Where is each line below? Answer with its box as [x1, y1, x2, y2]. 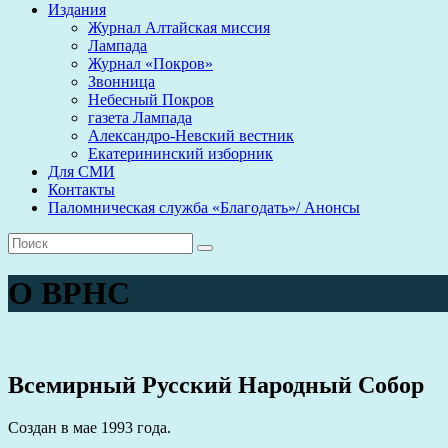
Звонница [88, 73, 155, 90]
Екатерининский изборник [88, 145, 273, 162]
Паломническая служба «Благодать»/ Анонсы [48, 199, 360, 216]
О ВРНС [8, 275, 130, 312]
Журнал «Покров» [88, 55, 213, 72]
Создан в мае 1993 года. [8, 418, 171, 436]
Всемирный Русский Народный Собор [8, 371, 424, 398]
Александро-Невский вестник [88, 127, 294, 144]
